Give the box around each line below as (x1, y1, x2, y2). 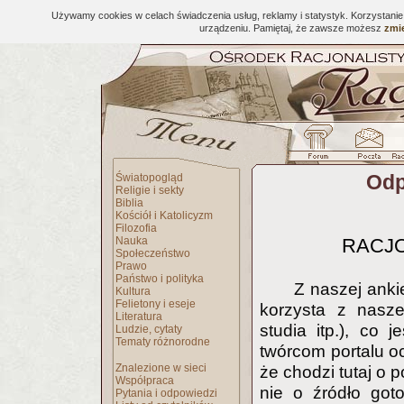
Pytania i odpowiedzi (115, 387, 217, 399)
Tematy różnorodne (115, 335, 210, 348)
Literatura (115, 310, 162, 323)
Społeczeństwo (115, 247, 190, 260)
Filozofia (115, 222, 157, 234)
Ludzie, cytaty (115, 323, 182, 335)
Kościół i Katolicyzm (115, 209, 213, 222)
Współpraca (115, 374, 174, 387)
